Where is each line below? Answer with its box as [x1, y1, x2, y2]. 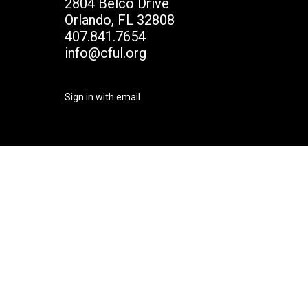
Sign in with [65, 91, 117, 102]
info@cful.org [65, 45, 147, 61]
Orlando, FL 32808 [65, 12, 175, 28]
